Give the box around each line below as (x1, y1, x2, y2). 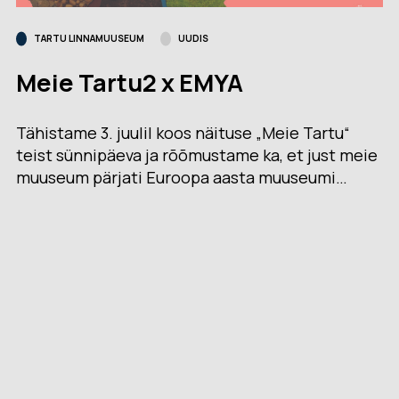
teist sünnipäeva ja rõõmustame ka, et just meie (16, 144, 379, 167)
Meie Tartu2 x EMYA (16, 66, 244, 100)
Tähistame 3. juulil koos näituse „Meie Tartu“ (16, 122, 351, 144)
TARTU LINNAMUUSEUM (34, 32, 145, 45)
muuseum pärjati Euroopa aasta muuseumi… (16, 167, 348, 189)
